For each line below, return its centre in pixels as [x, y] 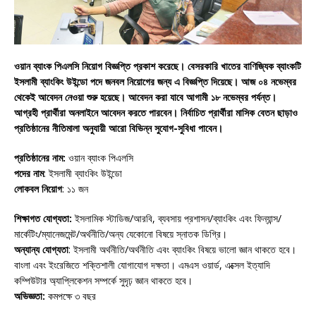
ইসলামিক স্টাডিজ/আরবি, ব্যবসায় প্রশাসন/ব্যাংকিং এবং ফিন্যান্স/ [177, 218]
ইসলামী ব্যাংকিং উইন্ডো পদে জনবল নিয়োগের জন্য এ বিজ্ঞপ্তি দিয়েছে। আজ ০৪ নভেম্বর [155, 81]
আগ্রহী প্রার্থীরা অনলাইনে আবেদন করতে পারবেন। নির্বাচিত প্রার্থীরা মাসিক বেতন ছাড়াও [156, 112]
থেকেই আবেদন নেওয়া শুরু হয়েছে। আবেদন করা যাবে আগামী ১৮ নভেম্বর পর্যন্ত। [145, 97]
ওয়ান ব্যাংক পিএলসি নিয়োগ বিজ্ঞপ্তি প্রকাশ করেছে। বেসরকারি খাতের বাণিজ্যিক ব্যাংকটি [158, 66]
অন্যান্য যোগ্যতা [41, 249]
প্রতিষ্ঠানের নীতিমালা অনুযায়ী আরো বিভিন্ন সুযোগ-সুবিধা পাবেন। [119, 128]
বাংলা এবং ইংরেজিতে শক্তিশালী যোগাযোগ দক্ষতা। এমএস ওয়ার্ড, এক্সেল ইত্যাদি [142, 265]
